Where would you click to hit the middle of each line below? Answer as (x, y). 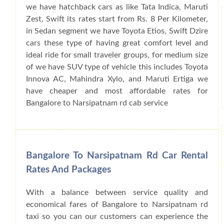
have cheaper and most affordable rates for (117, 91)
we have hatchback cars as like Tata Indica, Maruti (117, 7)
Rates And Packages (68, 170)
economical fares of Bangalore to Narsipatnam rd (117, 205)
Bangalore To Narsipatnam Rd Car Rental (117, 156)
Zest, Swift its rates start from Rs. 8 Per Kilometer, (117, 19)
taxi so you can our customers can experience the (117, 217)
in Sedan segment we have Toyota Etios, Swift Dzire (117, 31)
